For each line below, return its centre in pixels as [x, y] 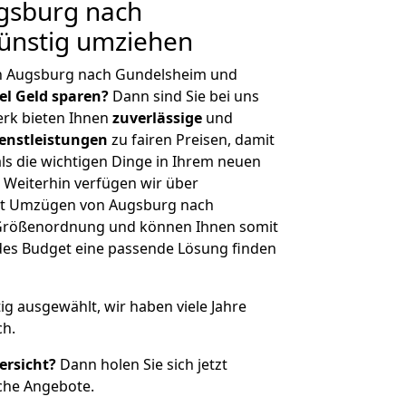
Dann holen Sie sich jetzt [142, 364]
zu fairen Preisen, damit [191, 140]
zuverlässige [157, 118]
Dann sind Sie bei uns [184, 96]
